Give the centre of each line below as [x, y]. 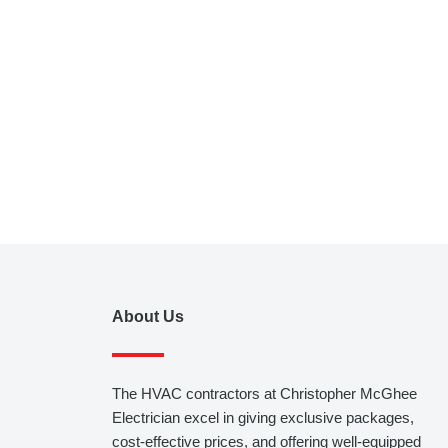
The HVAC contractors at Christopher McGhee [264, 393]
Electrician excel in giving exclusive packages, [263, 417]
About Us [148, 316]
